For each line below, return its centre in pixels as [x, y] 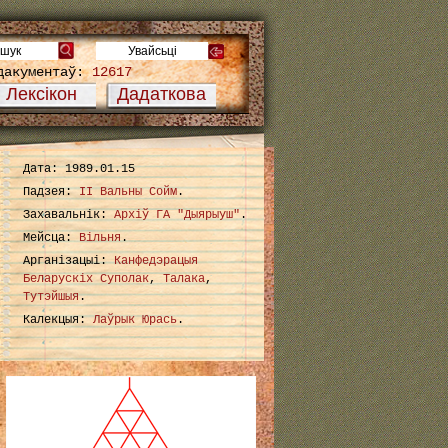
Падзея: [50, 192]
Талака [183, 279]
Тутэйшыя [50, 297]
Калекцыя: [57, 320]
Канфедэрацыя [155, 261]
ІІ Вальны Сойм [127, 192]
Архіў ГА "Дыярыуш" [176, 215]
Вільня [99, 238]
